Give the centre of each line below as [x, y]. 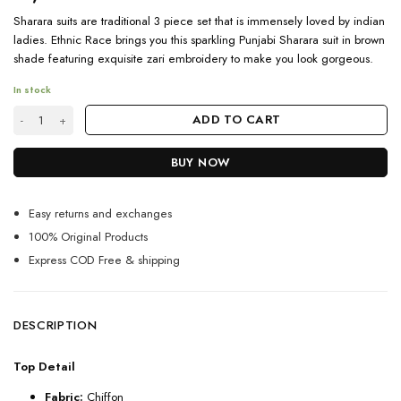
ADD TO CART [236, 120]
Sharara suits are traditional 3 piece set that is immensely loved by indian [199, 21]
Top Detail [44, 366]
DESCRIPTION [55, 325]
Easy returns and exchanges [101, 214]
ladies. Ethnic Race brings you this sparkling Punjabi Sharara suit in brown [199, 40]
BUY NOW [200, 162]
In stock [32, 89]
